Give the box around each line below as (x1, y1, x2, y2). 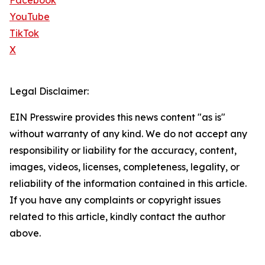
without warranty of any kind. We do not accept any (9, 128, 247, 140)
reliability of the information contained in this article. (9, 177, 247, 190)
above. (9, 227, 41, 240)
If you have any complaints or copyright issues (9, 194, 221, 206)
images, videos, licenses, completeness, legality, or (9, 161, 240, 173)
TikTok (9, 27, 39, 40)
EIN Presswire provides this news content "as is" (9, 111, 225, 124)
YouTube (9, 11, 50, 23)
